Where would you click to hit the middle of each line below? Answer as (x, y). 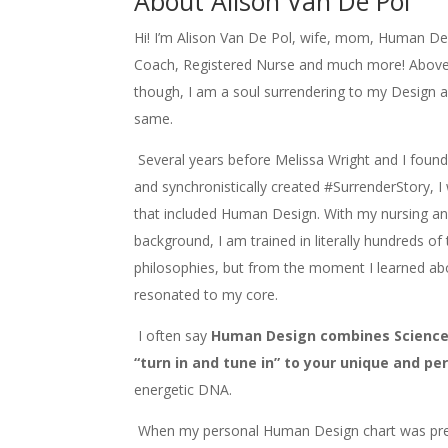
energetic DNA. (185, 389)
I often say (175, 335)
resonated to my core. (208, 294)
